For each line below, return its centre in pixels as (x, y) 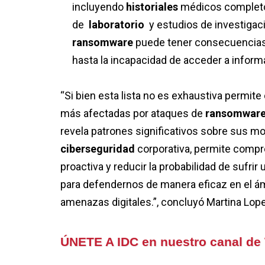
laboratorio (118, 25)
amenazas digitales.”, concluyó (132, 202)
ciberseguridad (99, 149)
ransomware (104, 43)
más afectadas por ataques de (133, 114)
